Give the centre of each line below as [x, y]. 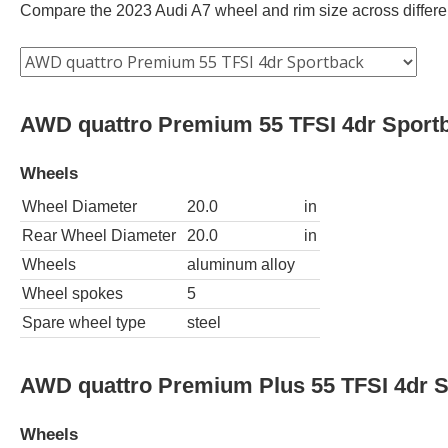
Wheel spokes [72, 293]
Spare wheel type [84, 322]
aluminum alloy [241, 264]
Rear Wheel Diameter [99, 235]
